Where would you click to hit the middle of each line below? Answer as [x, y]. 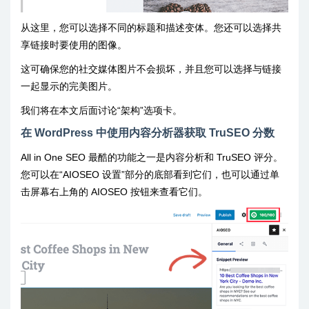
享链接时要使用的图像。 [74, 44]
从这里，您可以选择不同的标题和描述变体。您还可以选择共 [151, 27]
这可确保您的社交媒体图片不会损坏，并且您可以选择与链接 [151, 69]
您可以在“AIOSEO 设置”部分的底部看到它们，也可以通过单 [150, 174]
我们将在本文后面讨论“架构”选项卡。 [101, 110]
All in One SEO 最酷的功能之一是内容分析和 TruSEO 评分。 [152, 157]
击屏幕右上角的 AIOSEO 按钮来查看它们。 [114, 191]
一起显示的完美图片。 [69, 86]
